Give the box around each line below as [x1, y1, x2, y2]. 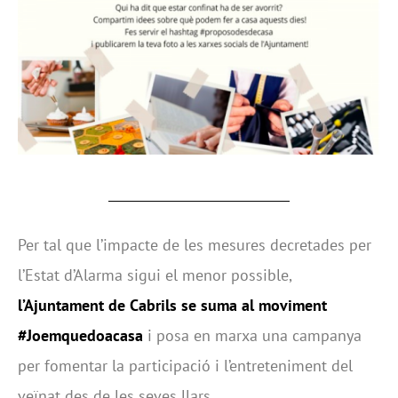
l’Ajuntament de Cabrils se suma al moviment [18, 294, 327, 315]
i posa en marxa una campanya [143, 324, 362, 346]
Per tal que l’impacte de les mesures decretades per [18, 234, 371, 255]
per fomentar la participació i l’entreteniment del [18, 354, 353, 376]
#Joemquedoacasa [18, 324, 143, 346]
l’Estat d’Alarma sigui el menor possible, [18, 264, 291, 285]
